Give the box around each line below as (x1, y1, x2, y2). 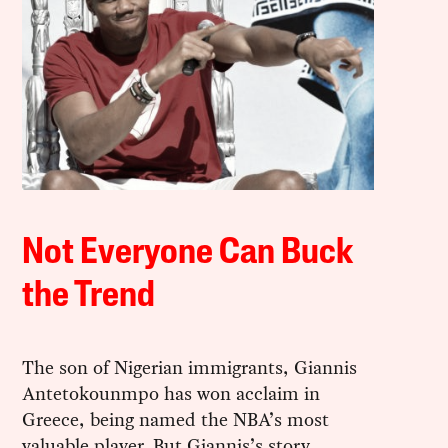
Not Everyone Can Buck (22, 236, 354, 273)
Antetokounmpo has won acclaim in (22, 380, 321, 408)
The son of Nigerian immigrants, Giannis (22, 354, 358, 382)
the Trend (22, 279, 156, 316)
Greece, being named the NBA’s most (22, 406, 330, 434)
